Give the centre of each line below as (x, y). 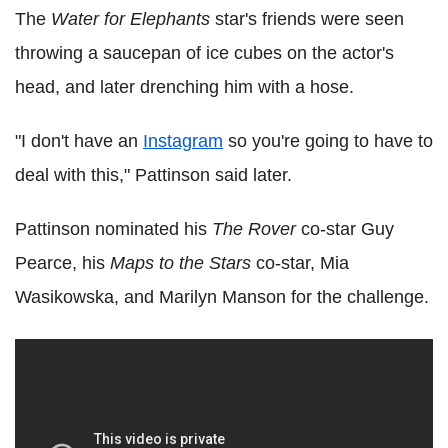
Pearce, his (62, 263)
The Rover (254, 229)
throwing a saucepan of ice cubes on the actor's (204, 53)
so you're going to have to (328, 141)
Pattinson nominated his (113, 229)
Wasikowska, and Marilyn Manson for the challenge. (222, 297)
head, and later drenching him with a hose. (184, 87)
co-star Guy (345, 229)
